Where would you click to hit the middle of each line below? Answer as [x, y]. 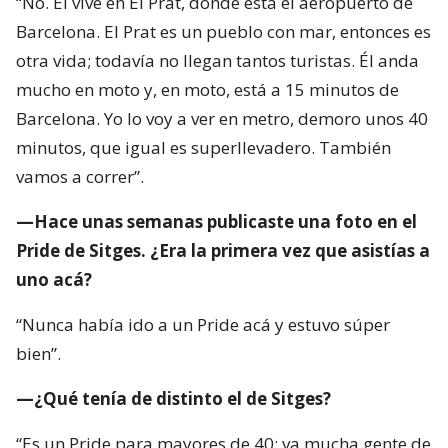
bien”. [38, 353]
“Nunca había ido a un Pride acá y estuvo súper [203, 324]
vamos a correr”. [80, 176]
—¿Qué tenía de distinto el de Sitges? [173, 398]
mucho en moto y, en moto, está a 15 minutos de [207, 89]
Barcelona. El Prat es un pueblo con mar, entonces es [223, 31]
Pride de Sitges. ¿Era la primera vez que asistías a [223, 250]
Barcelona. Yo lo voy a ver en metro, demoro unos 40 [222, 118]
